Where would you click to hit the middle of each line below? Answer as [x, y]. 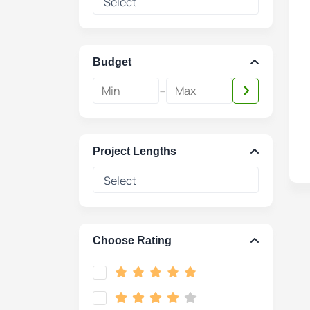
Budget [112, 62]
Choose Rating [132, 240]
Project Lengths [135, 151]
